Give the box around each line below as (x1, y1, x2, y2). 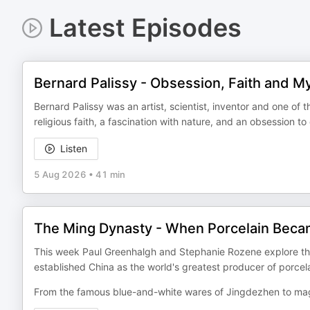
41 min (95, 169, 125, 180)
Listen (60, 143, 87, 154)
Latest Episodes (48, 12, 241, 43)
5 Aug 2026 (34, 169, 86, 180)
